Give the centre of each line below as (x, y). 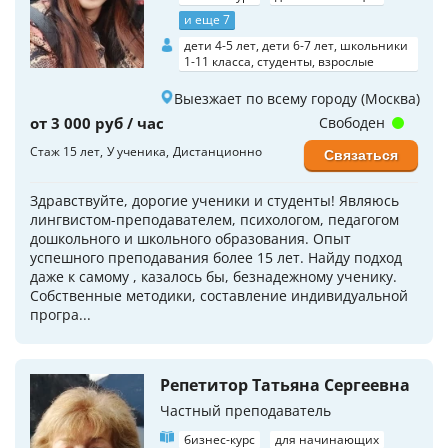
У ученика (136, 151)
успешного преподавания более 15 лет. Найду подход (216, 257)
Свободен (353, 122)
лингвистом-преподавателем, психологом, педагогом (214, 219)
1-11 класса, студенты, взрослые (279, 61)
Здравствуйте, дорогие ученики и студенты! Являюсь (214, 200)
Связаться (361, 154)
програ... (60, 314)
